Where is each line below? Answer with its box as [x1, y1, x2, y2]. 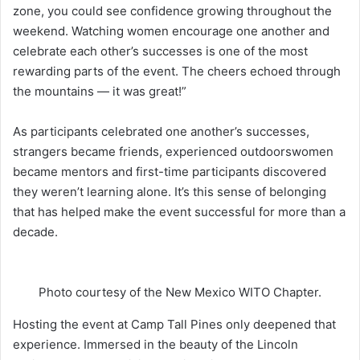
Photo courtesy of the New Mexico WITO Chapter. [39, 284, 321, 301]
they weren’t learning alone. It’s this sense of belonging [13, 184, 326, 200]
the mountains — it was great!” [13, 84, 186, 100]
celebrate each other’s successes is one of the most [13, 43, 308, 59]
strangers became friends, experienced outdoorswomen [13, 144, 333, 160]
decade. [13, 224, 58, 240]
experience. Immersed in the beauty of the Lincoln [13, 337, 298, 353]
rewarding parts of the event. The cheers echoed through [13, 63, 341, 80]
